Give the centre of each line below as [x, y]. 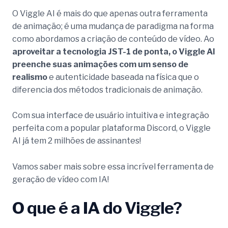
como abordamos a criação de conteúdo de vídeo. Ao [113, 39]
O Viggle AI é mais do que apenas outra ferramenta [110, 13]
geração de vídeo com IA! [61, 179]
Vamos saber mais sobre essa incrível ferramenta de [113, 166]
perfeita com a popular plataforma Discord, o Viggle [111, 128]
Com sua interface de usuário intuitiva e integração [111, 116]
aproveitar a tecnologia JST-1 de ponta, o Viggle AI [114, 51]
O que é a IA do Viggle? [97, 208]
